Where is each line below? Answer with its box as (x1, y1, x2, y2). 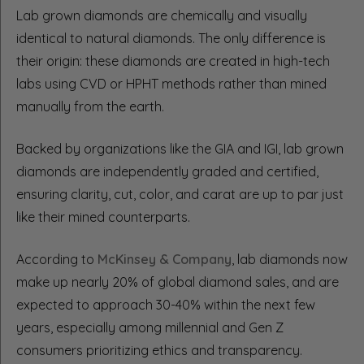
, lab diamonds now (232, 250, 348, 267)
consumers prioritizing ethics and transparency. (16, 341, 302, 358)
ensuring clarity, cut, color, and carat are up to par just (16, 185, 344, 202)
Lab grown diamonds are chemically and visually (16, 6, 307, 24)
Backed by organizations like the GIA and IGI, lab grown (16, 140, 344, 157)
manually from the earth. (16, 97, 164, 115)
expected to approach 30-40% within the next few (16, 296, 315, 313)
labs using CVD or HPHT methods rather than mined (16, 75, 327, 92)
